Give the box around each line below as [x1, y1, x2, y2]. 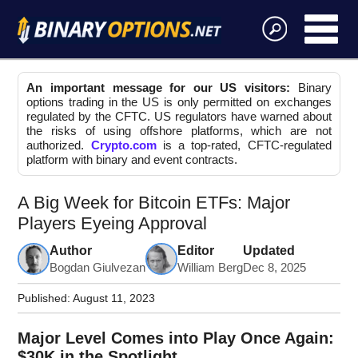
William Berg [177, 261, 244, 275]
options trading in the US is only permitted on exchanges [26, 95, 332, 109]
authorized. [26, 138, 91, 153]
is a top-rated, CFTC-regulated [156, 138, 332, 153]
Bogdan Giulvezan [50, 261, 146, 275]
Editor [177, 244, 215, 258]
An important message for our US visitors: [26, 81, 291, 95]
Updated [243, 244, 296, 258]
